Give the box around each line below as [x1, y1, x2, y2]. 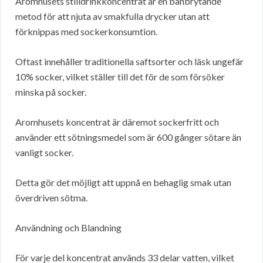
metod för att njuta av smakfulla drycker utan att [15, 11, 210, 22]
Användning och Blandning [15, 222, 122, 234]
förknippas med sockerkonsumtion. [15, 26, 157, 38]
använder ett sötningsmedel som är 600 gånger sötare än [15, 131, 241, 143]
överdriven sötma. [15, 192, 87, 204]
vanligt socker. [15, 147, 73, 159]
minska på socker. [15, 86, 86, 98]
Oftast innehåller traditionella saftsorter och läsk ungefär [15, 56, 244, 68]
